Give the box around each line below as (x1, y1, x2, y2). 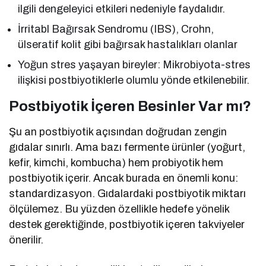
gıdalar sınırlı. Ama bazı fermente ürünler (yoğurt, (9, 141, 246, 154)
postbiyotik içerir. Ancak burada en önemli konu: (9, 172, 239, 185)
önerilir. (9, 234, 43, 246)
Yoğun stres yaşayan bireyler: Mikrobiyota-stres (18, 59, 251, 71)
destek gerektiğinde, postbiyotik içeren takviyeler (9, 218, 245, 231)
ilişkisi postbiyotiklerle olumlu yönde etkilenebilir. (18, 74, 250, 87)
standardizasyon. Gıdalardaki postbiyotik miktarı (9, 188, 246, 200)
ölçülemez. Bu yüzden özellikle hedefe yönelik (9, 203, 230, 216)
